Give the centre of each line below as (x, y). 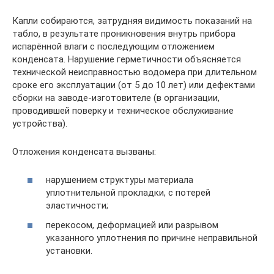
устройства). (40, 123)
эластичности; (77, 206)
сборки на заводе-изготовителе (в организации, (116, 98)
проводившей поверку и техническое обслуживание (123, 110)
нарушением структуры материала (120, 180)
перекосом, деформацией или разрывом (132, 225)
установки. (69, 250)
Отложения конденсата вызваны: (84, 151)
